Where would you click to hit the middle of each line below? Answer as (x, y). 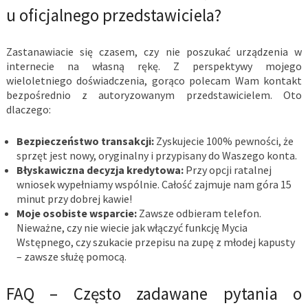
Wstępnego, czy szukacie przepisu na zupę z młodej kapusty (155, 242)
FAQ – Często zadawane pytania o (154, 294)
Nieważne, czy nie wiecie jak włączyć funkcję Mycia (132, 228)
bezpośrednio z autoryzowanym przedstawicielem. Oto (154, 95)
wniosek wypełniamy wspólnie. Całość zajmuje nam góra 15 (154, 185)
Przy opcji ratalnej (227, 170)
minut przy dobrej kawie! (74, 199)
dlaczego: (28, 110)
